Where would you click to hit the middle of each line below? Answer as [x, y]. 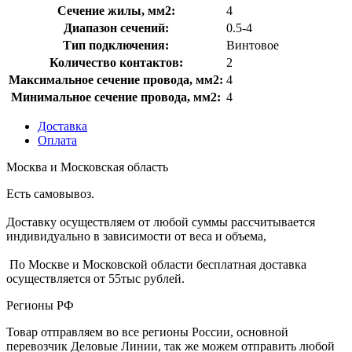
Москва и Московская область [87, 167]
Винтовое [253, 45]
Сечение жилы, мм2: [116, 10]
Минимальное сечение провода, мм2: [116, 97]
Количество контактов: [116, 62]
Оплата [57, 140]
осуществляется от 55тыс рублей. [95, 278]
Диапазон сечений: [116, 27]
